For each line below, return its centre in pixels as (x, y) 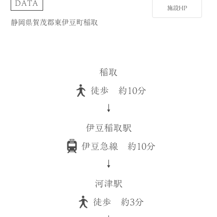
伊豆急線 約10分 (118, 146)
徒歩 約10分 (118, 90)
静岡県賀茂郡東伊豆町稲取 (54, 23)
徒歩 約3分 (118, 202)
